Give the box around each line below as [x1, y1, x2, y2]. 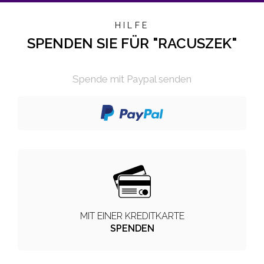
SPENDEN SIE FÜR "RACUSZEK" [27, 34, 237, 52]
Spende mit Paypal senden [72, 72, 192, 85]
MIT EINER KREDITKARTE [80, 210, 184, 222]
